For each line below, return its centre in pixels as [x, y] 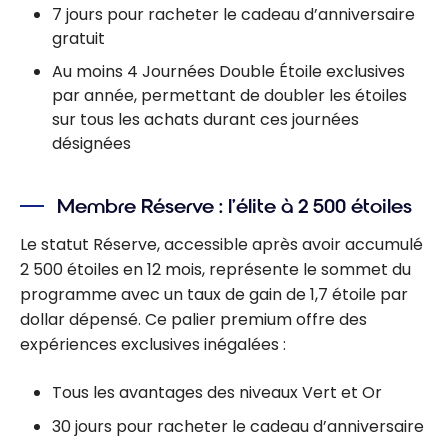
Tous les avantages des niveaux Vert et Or [217, 393]
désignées [91, 144]
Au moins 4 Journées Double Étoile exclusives [228, 72]
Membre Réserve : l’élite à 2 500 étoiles [235, 206]
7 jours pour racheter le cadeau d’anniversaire [233, 14]
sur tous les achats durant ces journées [205, 120]
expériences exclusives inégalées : [153, 345]
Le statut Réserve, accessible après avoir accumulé [221, 245]
